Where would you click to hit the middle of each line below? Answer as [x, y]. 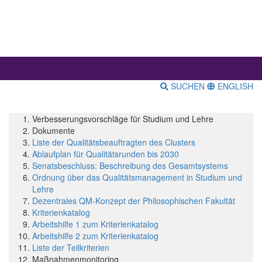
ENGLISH [234, 86]
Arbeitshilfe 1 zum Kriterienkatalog [95, 224]
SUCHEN [188, 86]
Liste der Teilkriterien [71, 248]
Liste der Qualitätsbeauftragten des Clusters [114, 142]
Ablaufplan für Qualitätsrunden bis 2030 [106, 154]
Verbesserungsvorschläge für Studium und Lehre [123, 119]
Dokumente [54, 131]
